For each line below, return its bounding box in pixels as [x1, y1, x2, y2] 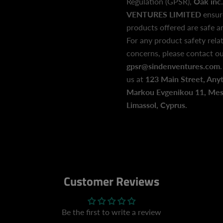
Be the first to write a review [62, 207, 161, 217]
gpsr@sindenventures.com [126, 61, 220, 71]
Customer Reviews [64, 172, 159, 190]
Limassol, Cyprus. [126, 100, 187, 110]
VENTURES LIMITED [126, 9, 201, 19]
